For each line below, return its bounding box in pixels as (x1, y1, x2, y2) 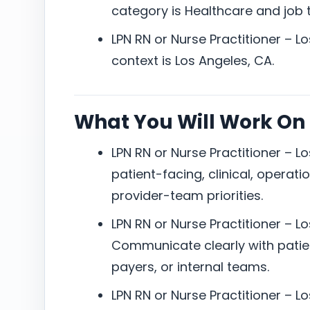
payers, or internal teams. (111, 258, 269, 275)
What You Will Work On (74, 109, 305, 136)
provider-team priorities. (111, 187, 263, 204)
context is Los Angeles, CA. (111, 52, 274, 69)
